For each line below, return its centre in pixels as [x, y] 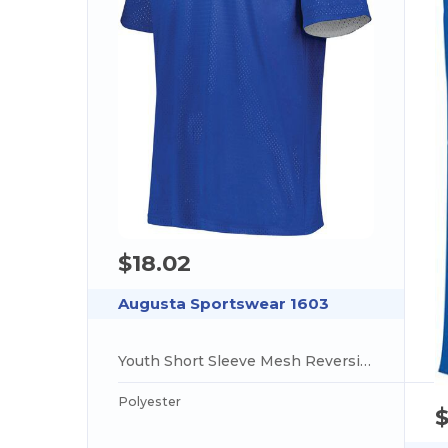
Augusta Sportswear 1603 [224, 303]
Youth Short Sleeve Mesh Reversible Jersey [366, 360]
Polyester [150, 401]
